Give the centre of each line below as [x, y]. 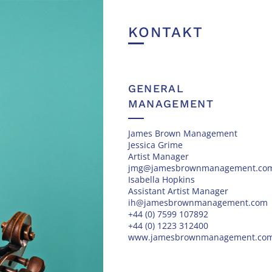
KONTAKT [165, 32]
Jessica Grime [155, 144]
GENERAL [156, 89]
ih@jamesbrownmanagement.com [198, 202]
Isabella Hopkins [161, 179]
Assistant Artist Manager [178, 191]
